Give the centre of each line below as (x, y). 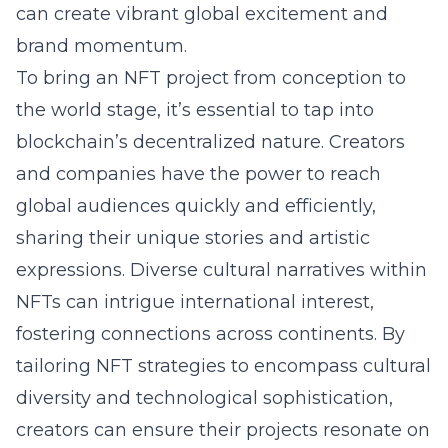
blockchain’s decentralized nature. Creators (210, 142)
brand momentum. (101, 46)
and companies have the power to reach (198, 174)
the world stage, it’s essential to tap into (195, 110)
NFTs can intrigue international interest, (195, 302)
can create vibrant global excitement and (202, 14)
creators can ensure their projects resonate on (223, 430)
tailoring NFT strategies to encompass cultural (223, 366)
